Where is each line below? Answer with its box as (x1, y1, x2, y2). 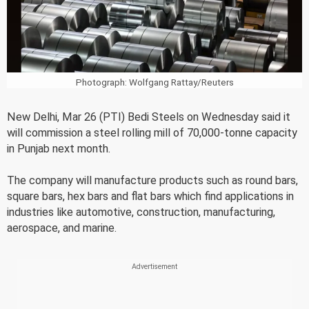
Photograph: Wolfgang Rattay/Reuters (75, 76, 234, 88)
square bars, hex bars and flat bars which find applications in (7, 189, 294, 203)
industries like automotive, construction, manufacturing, (7, 205, 275, 219)
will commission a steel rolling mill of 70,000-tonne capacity (7, 126, 297, 139)
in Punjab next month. (7, 141, 110, 155)
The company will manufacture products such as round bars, (7, 173, 298, 187)
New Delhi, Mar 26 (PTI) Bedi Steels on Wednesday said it (7, 110, 290, 123)
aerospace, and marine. (7, 221, 117, 235)
